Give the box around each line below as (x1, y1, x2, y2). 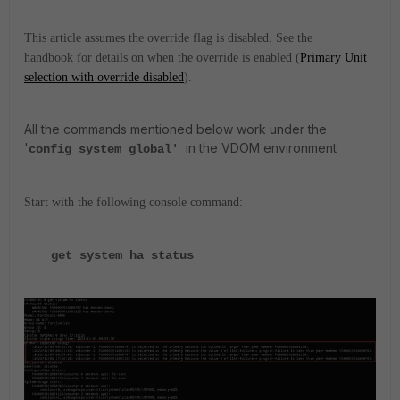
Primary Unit (300, 51, 367, 64)
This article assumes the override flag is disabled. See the (24, 31, 312, 45)
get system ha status (51, 248, 194, 262)
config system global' (29, 142, 186, 156)
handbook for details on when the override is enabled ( (24, 51, 300, 64)
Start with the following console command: (24, 196, 243, 209)
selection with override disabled (24, 71, 184, 84)
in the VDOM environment (186, 140, 340, 155)
